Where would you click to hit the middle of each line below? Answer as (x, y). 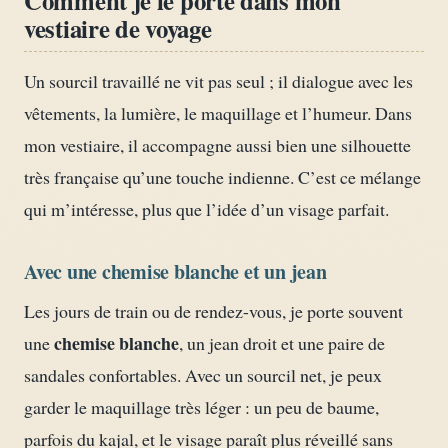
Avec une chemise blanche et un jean (175, 272)
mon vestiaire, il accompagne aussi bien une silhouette (217, 145)
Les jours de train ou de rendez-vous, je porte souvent (213, 311)
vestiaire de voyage (118, 28)
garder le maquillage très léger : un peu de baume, (201, 407)
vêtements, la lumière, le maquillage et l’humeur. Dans (218, 113)
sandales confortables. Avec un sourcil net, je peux (203, 375)
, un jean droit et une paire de (282, 343)
